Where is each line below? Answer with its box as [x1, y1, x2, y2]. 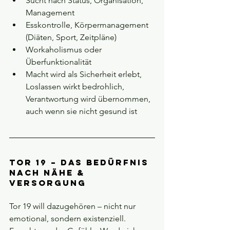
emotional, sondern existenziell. [9, 214, 128, 224]
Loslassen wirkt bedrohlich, [26, 82, 126, 92]
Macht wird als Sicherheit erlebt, [26, 69, 144, 80]
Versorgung [9, 178, 86, 188]
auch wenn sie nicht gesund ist [26, 106, 137, 117]
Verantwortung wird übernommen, [26, 94, 152, 104]
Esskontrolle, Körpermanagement [26, 20, 150, 30]
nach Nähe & [9, 167, 88, 178]
